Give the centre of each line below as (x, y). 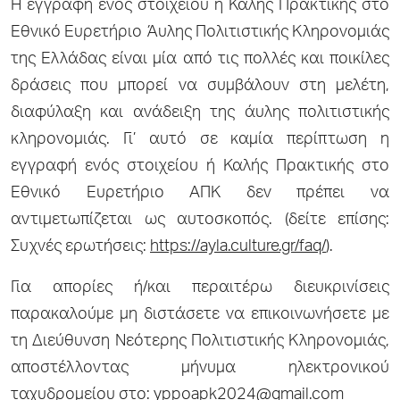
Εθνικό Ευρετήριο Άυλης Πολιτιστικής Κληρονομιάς (200, 33)
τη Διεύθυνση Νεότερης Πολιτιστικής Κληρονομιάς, (200, 342)
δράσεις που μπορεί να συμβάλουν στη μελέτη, (200, 86)
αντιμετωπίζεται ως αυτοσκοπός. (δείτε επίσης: (200, 220)
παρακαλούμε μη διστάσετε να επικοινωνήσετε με (200, 315)
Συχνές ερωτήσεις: (80, 247)
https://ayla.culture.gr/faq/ (238, 247)
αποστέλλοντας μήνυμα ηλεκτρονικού (200, 368)
